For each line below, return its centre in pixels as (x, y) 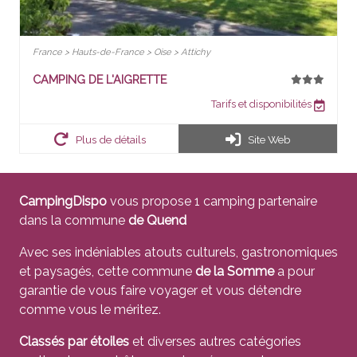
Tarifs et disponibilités (263, 104)
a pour (294, 271)
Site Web (269, 139)
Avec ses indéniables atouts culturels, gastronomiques (178, 252)
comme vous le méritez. (90, 309)
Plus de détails (110, 139)
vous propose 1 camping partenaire (212, 201)
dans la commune (74, 220)
